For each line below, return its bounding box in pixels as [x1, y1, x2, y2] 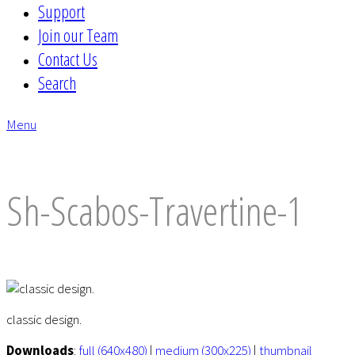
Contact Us [38, 47, 97, 71]
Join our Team [38, 23, 118, 47]
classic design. [6, 311, 82, 328]
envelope [6, 132, 57, 150]
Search [38, 71, 76, 94]
